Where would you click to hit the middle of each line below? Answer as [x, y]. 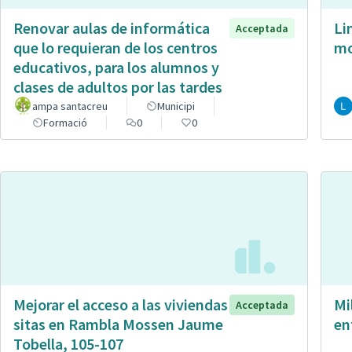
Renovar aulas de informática [112, 28]
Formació [65, 123]
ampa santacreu [70, 106]
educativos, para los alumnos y [116, 68]
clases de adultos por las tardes [118, 87]
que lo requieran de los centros [115, 48]
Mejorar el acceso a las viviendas [121, 304]
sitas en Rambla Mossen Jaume [118, 324]
